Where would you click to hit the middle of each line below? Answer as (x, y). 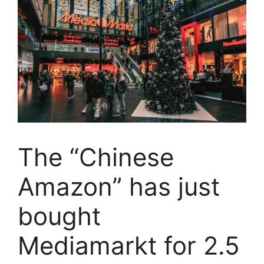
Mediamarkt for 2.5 (129, 246)
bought (59, 216)
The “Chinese (96, 157)
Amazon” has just (119, 187)
